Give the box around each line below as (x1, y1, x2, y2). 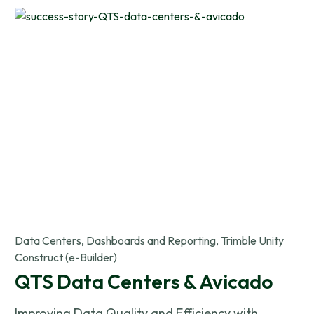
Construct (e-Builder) (15, 250, 118, 264)
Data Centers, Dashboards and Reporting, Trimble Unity (15, 233, 285, 247)
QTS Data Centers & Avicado (15, 268, 273, 294)
